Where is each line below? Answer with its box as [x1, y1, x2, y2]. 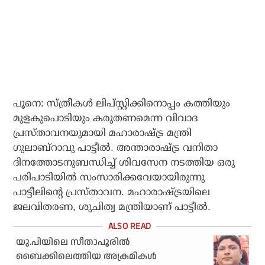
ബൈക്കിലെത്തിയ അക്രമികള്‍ [16, 250, 157, 264]
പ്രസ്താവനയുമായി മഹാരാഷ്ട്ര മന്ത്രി [13, 127, 192, 139]
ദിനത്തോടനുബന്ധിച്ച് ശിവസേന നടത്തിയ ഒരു [13, 157, 235, 169]
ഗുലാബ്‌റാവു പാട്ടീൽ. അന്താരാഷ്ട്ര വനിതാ [13, 142, 218, 154]
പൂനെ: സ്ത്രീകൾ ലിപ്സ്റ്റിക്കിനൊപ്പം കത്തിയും [13, 98, 231, 109]
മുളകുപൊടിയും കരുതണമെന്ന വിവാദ [13, 112, 198, 124]
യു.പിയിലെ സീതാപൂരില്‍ [16, 235, 131, 250]
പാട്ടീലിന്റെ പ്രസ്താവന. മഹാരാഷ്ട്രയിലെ [13, 186, 211, 198]
